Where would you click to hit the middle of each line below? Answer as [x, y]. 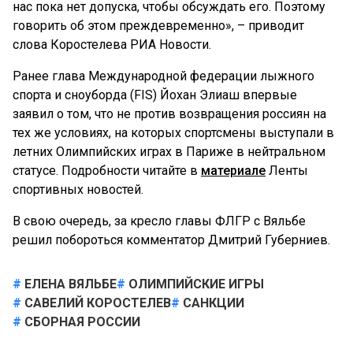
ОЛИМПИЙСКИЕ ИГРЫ [195, 284]
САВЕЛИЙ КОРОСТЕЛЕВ [96, 303]
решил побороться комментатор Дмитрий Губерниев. [171, 240]
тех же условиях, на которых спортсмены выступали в [173, 133]
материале [233, 171]
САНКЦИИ [212, 303]
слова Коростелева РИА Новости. [112, 45]
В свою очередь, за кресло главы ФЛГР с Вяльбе [159, 221]
